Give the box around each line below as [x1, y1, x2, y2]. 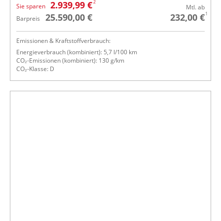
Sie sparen [16, 1, 45, 10]
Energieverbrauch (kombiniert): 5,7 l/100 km [16, 47, 137, 56]
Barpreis [16, 14, 40, 23]
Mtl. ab [186, 2, 205, 11]
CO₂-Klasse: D [16, 64, 54, 73]
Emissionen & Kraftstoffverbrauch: [16, 36, 110, 45]
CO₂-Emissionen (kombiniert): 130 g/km [16, 56, 124, 65]
